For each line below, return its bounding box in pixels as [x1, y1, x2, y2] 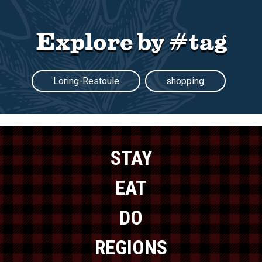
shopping [166, 75, 205, 87]
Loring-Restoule [53, 75, 119, 87]
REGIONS [95, 236, 167, 260]
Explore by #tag [35, 26, 227, 55]
